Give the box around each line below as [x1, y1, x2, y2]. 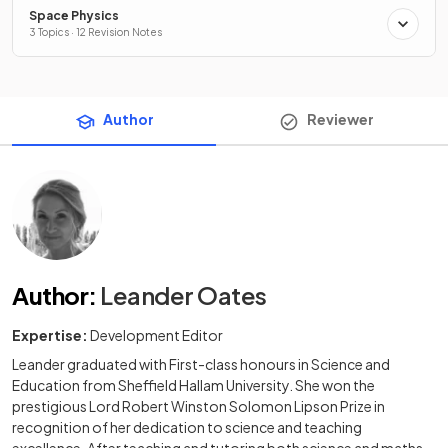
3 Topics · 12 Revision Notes [29, 26, 162, 39]
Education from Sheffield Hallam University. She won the [12, 375, 375, 394]
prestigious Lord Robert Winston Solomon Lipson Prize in [12, 396, 385, 415]
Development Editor [90, 325, 223, 344]
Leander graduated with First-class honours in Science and [12, 354, 390, 373]
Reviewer [306, 110, 374, 129]
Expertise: [12, 325, 88, 344]
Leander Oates [100, 279, 267, 310]
